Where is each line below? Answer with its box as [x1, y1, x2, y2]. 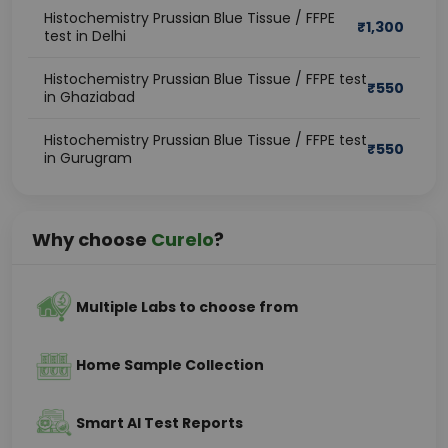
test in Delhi [44, 26, 126, 46]
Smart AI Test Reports [76, 413, 243, 433]
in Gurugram [44, 148, 132, 168]
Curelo [151, 227, 214, 252]
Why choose [32, 227, 151, 252]
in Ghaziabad [44, 87, 135, 107]
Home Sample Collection [76, 355, 264, 375]
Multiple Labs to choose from [76, 297, 298, 317]
